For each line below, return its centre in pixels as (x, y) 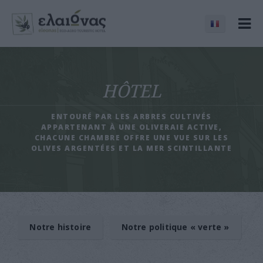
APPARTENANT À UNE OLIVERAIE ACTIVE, (131, 127)
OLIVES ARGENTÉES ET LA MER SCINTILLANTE (131, 148)
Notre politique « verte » (175, 227)
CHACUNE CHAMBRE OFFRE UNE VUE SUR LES (131, 138)
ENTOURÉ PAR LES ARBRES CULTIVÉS (131, 117)
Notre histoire (60, 227)
